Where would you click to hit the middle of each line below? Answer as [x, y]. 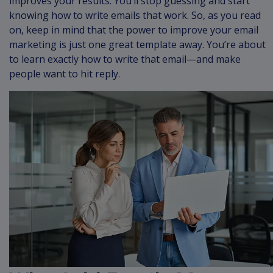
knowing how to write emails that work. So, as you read [135, 15]
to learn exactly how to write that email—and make [125, 59]
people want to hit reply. [65, 74]
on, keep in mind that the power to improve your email [134, 30]
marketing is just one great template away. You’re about [137, 44]
